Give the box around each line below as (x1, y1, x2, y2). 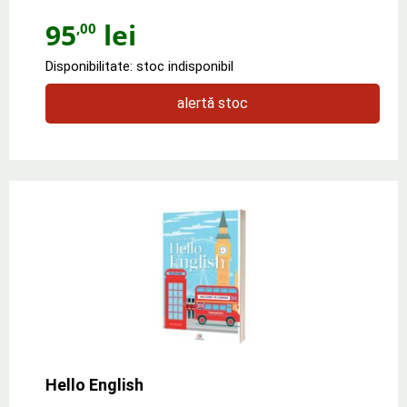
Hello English (45, 374, 144, 394)
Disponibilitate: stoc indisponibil (45, 57, 233, 74)
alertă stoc (177, 94, 248, 112)
